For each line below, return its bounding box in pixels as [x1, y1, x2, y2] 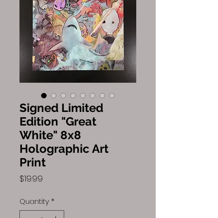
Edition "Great [19, 114, 96, 128]
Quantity [19, 196, 49, 206]
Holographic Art [19, 142, 109, 156]
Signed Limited [19, 101, 103, 115]
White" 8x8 [19, 128, 81, 142]
